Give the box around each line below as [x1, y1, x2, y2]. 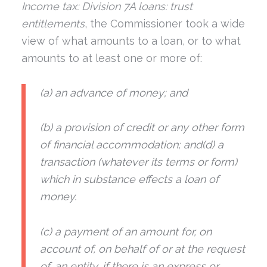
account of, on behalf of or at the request [39, 242, 245, 255]
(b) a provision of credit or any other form [39, 121, 244, 134]
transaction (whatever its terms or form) [39, 156, 237, 169]
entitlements [21, 17, 85, 30]
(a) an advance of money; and [39, 86, 188, 100]
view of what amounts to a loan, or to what [21, 35, 241, 48]
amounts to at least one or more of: [21, 52, 202, 65]
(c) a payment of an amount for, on [39, 225, 212, 238]
